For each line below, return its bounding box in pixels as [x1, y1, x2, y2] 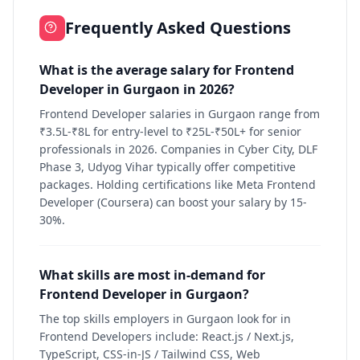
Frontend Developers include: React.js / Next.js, [39, 329, 294, 344]
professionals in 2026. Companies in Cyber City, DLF [39, 141, 317, 157]
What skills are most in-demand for [39, 266, 265, 284]
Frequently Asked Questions [65, 17, 291, 39]
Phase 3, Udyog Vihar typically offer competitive [39, 159, 296, 174]
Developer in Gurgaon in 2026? [39, 80, 235, 98]
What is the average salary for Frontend [39, 61, 294, 79]
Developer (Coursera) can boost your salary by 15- [39, 194, 307, 210]
